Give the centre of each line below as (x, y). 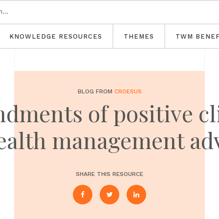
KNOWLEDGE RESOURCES (56, 36)
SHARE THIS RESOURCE (109, 174)
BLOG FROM (96, 91)
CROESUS (128, 91)
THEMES (139, 36)
